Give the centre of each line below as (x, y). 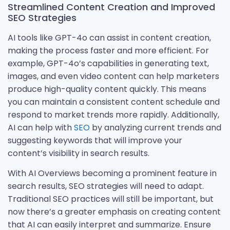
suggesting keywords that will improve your (95, 140)
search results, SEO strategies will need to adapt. (106, 186)
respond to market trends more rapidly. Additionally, (113, 114)
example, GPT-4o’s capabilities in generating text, (108, 63)
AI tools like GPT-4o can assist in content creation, (109, 37)
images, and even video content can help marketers (113, 76)
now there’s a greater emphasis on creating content (114, 212)
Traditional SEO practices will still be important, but (111, 199)
